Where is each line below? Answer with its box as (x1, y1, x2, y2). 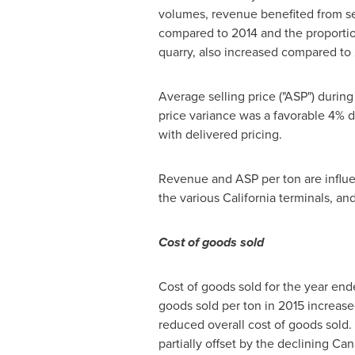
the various (158, 189, 223, 207)
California (222, 189, 276, 207)
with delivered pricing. (158, 125, 285, 143)
